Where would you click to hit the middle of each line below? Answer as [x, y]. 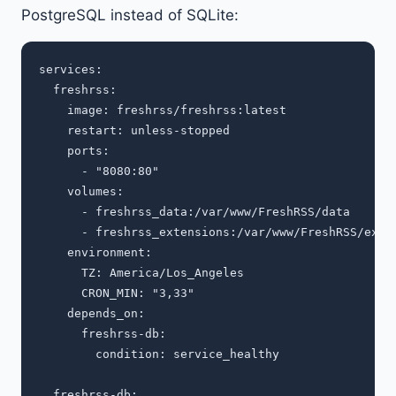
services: [71, 70]
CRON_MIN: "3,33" [117, 293]
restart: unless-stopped [134, 131]
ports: [74, 151]
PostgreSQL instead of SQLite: [130, 15]
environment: [95, 253]
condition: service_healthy [159, 354]
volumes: [81, 192]
